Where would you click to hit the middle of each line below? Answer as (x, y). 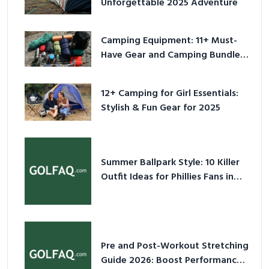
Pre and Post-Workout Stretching (175, 246)
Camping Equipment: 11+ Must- (169, 41)
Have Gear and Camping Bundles (173, 55)
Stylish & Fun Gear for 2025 (161, 108)
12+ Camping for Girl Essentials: (170, 94)
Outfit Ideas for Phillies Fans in (168, 177)
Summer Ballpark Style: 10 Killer (171, 163)
